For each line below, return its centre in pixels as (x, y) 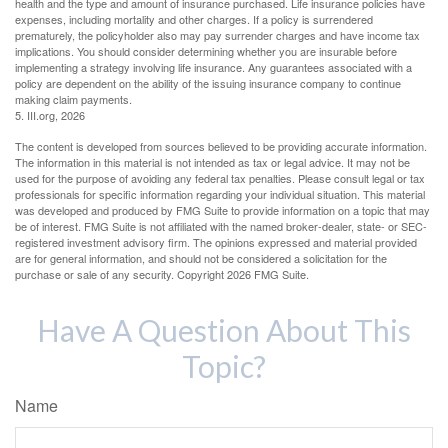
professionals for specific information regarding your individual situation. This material (220, 194)
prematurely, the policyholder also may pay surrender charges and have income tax (217, 35)
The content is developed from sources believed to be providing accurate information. (221, 146)
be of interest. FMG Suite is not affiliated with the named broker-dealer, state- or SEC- (221, 226)
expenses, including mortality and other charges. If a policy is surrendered (194, 19)
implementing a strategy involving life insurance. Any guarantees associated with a (213, 67)
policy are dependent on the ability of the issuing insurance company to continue (208, 83)
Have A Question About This (224, 330)
